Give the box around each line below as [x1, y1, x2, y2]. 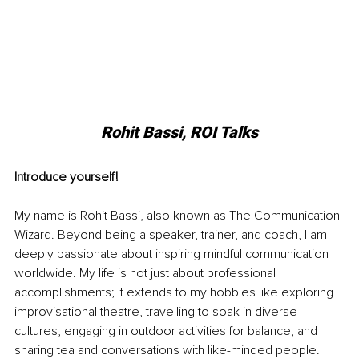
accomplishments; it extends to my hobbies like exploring [14, 284, 337, 301]
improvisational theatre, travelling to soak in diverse [14, 304, 301, 321]
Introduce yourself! [14, 169, 118, 186]
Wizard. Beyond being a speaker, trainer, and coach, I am [14, 227, 330, 244]
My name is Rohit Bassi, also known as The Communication [14, 208, 343, 224]
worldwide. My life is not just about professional [14, 265, 279, 282]
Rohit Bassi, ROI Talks [101, 123, 258, 143]
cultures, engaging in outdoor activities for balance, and [14, 323, 321, 340]
